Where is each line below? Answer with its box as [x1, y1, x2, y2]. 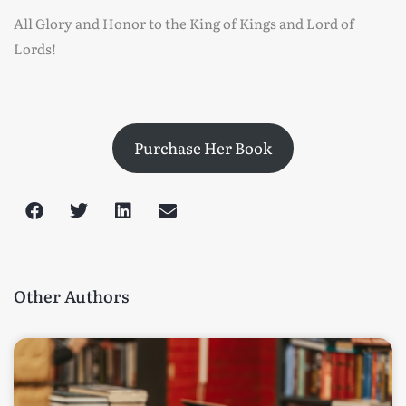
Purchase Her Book [134, 136, 272, 159]
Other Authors [14, 283, 129, 308]
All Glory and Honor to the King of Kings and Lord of [14, 13, 354, 34]
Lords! [14, 38, 56, 59]
